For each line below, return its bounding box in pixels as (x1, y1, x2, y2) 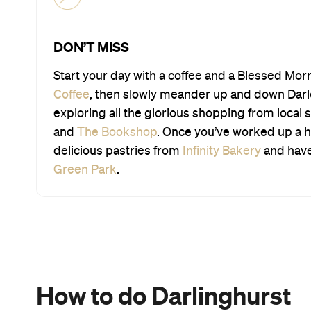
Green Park (53, 163, 117, 176)
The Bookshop (77, 126, 157, 139)
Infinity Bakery (183, 144, 261, 158)
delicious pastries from (53, 144, 183, 158)
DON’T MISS (53, 39, 129, 55)
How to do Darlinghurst (36, 281, 291, 310)
